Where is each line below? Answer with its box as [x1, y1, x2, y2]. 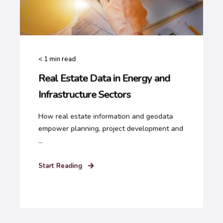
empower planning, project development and [38, 123, 184, 133]
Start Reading [38, 161, 83, 171]
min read [49, 54, 76, 64]
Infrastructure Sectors [38, 88, 131, 102]
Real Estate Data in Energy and [38, 71, 170, 85]
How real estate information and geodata [38, 111, 173, 121]
